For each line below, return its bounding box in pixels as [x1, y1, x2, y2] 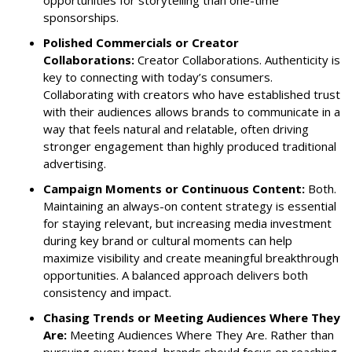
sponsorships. [43, 9, 119, 25]
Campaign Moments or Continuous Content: [43, 180, 308, 196]
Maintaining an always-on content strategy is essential [43, 197, 336, 214]
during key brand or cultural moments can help [43, 232, 292, 248]
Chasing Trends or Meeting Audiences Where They [43, 309, 340, 325]
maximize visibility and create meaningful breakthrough [43, 249, 339, 266]
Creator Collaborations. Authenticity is [137, 51, 340, 68]
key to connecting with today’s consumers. [43, 68, 273, 85]
